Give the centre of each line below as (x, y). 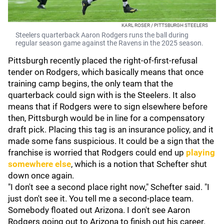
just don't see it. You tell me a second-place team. (101, 198)
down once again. (41, 175)
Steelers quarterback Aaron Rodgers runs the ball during (102, 35)
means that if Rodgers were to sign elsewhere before (108, 106)
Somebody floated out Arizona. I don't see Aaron (99, 210)
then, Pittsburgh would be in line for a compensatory (106, 118)
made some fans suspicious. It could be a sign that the (111, 141)
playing (200, 152)
